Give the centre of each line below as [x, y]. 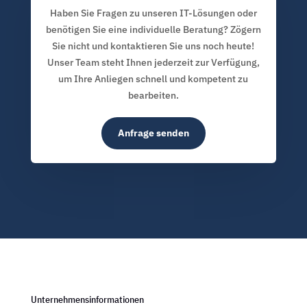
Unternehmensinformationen [87, 299]
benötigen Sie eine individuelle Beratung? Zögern [153, 29]
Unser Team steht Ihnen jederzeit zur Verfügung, [153, 62]
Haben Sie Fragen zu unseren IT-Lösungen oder [153, 13]
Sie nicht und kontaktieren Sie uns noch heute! [153, 46]
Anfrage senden [153, 133]
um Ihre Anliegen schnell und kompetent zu [153, 79]
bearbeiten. [153, 95]
